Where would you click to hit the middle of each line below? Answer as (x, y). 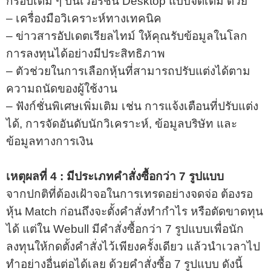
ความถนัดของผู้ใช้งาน (62, 88)
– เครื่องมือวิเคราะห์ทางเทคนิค (84, 18)
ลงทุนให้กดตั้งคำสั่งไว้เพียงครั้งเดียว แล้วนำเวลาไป (133, 246)
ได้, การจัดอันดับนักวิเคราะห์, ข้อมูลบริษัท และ (122, 123)
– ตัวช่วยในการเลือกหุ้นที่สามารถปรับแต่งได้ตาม (128, 71)
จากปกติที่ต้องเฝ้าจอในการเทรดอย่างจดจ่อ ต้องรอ (129, 194)
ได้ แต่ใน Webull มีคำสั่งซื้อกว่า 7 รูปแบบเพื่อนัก (125, 229)
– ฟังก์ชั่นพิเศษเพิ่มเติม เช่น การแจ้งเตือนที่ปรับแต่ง (132, 106)
